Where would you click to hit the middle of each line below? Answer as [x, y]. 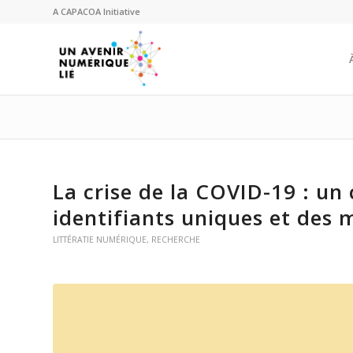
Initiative [121, 11]
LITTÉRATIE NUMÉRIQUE [100, 240]
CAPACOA [81, 11]
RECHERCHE [176, 240]
